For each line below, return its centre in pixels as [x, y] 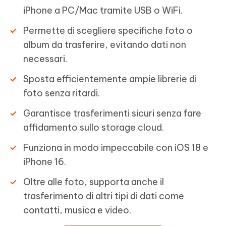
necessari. [45, 59]
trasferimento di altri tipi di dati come [104, 196]
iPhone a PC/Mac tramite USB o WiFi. [103, 10]
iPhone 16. [45, 162]
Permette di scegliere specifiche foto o [108, 31]
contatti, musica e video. [77, 210]
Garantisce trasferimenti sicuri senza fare [112, 113]
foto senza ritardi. [62, 93]
